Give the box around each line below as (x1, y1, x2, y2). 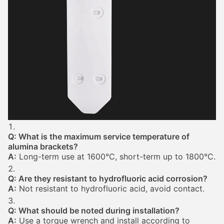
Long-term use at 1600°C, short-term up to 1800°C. (16, 151, 215, 161)
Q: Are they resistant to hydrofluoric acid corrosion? (8, 173, 207, 183)
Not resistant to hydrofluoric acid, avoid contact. (16, 183, 204, 193)
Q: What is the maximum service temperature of (8, 131, 189, 141)
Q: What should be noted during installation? (8, 205, 179, 215)
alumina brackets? (8, 141, 78, 151)
